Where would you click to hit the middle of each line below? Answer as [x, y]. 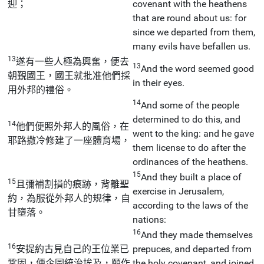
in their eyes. [159, 82]
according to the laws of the [190, 205]
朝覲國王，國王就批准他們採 [69, 75]
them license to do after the [189, 147]
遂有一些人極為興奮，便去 [72, 61]
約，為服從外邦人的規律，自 [69, 198]
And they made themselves [197, 235]
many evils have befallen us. [192, 46]
